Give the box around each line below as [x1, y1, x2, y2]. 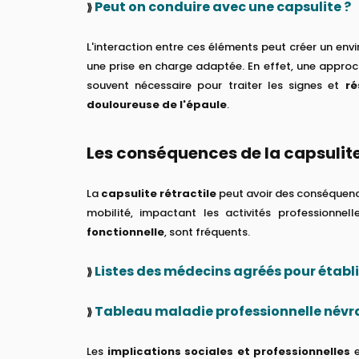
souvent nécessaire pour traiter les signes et [87, 77, 345, 93]
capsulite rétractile [101, 185, 217, 201]
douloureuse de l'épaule [87, 96, 227, 112]
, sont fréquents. [164, 224, 250, 240]
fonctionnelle [87, 224, 164, 240]
